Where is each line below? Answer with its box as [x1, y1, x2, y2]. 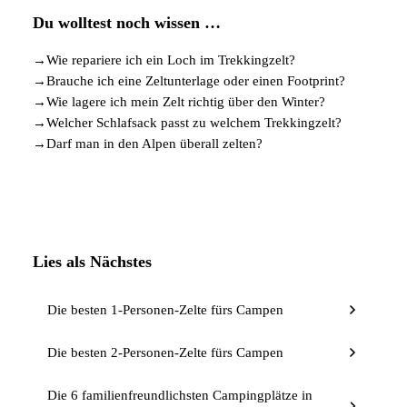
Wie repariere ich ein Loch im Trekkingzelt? [46, 52, 295, 67]
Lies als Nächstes [33, 252, 152, 271]
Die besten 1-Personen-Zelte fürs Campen [47, 302, 283, 317]
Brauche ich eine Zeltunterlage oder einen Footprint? [46, 73, 345, 88]
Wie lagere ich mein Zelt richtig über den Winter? [46, 94, 325, 109]
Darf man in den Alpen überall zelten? [46, 135, 263, 151]
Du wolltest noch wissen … [33, 13, 221, 32]
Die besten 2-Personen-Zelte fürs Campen [47, 344, 283, 360]
